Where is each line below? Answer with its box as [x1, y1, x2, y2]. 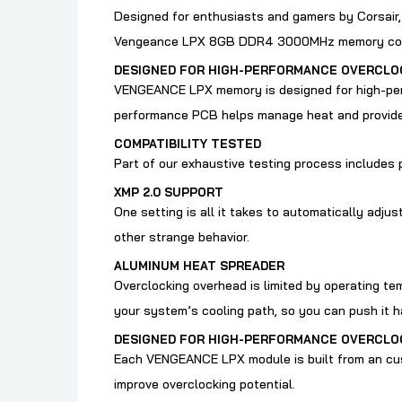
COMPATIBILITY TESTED [114, 136, 261, 152]
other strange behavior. [114, 229, 249, 246]
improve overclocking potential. [114, 376, 295, 393]
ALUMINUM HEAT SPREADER [114, 258, 284, 274]
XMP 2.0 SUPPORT [114, 185, 223, 200]
